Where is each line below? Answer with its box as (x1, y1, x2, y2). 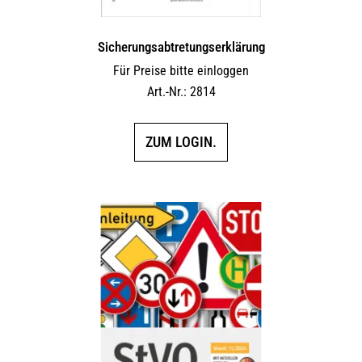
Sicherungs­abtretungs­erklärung (97, 39, 265, 55)
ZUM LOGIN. (145, 133, 217, 150)
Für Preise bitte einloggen (113, 63, 249, 78)
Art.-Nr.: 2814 (146, 84, 216, 99)
